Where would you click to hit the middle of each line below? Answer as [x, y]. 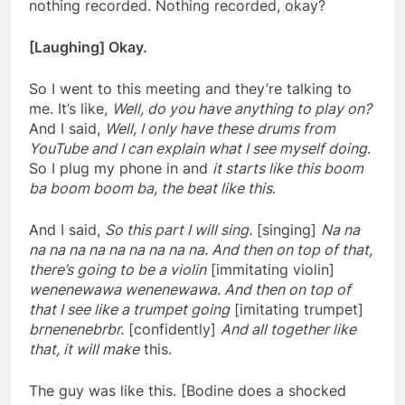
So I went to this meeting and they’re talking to [190, 89]
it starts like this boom [288, 169]
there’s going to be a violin [118, 270]
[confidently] [172, 330]
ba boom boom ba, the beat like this [151, 188]
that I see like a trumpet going [129, 310]
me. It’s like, [71, 109]
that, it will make [84, 349]
